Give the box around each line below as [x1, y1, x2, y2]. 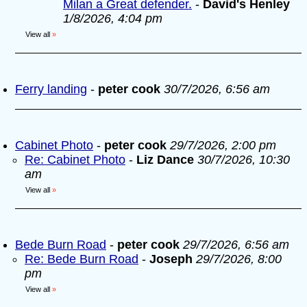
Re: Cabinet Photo [25, 153, 125, 167]
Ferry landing [15, 82, 87, 96]
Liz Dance [136, 153, 194, 167]
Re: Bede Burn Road [25, 252, 138, 266]
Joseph [149, 252, 196, 266]
